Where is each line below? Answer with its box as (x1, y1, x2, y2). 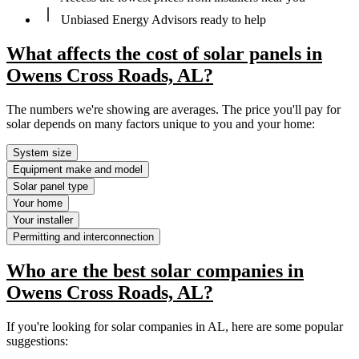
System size (13, 146, 71, 159)
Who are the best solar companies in (6, 260, 304, 282)
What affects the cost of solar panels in (6, 42, 322, 64)
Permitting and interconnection (13, 230, 154, 243)
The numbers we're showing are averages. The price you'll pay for (6, 102, 341, 116)
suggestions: (6, 334, 68, 349)
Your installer (13, 213, 73, 226)
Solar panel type (13, 179, 88, 192)
